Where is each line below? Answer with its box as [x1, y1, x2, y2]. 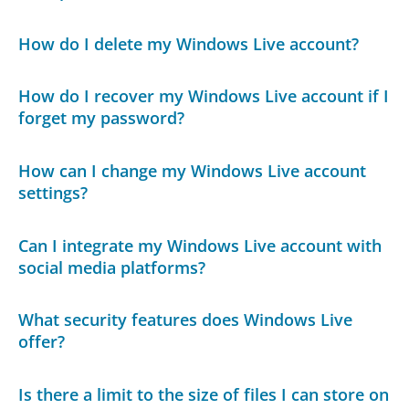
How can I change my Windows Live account [18, 160, 367, 183]
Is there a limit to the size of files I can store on [18, 383, 390, 405]
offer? [18, 330, 66, 353]
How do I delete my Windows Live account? [18, 32, 360, 55]
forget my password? [18, 107, 185, 130]
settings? [18, 182, 89, 204]
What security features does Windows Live [18, 309, 353, 331]
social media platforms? [18, 256, 206, 278]
